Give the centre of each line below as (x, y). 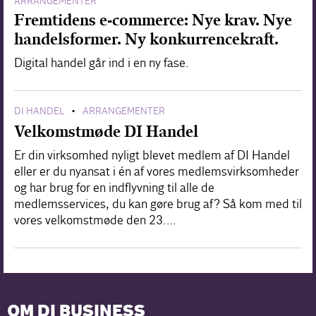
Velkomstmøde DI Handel (106, 131)
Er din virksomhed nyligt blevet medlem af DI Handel (152, 155)
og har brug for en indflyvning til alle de (114, 188)
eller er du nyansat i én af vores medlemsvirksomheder (157, 171)
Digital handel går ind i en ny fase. (102, 63)
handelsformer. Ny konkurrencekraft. (146, 39)
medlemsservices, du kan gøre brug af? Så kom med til (158, 204)
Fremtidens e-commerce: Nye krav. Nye (153, 20)
